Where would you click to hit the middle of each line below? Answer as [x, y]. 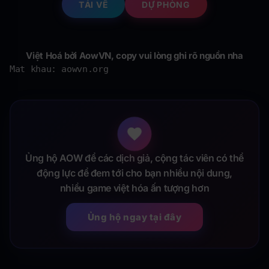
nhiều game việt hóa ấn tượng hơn [134, 188]
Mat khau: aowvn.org [59, 69]
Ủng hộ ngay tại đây [134, 217]
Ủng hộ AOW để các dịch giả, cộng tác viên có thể [134, 158]
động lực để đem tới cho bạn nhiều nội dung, [134, 173]
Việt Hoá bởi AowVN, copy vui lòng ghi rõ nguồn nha [134, 56]
